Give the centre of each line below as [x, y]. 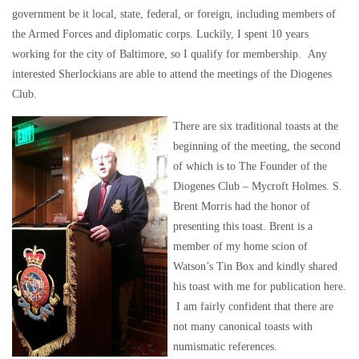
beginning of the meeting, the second [257, 146]
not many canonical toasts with [243, 326]
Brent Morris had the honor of [242, 206]
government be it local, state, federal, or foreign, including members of [174, 14]
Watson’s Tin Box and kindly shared [255, 266]
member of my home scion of [240, 246]
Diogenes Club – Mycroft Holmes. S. [258, 186]
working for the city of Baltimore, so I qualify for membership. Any [169, 54]
